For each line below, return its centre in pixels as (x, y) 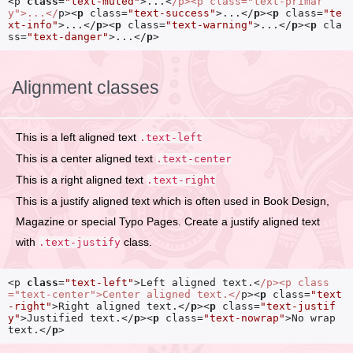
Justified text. (74, 318)
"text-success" (172, 13)
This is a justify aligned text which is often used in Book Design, (173, 201)
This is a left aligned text (78, 137)
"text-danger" (68, 37)
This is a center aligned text (86, 159)
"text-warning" (210, 25)
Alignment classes (85, 88)
